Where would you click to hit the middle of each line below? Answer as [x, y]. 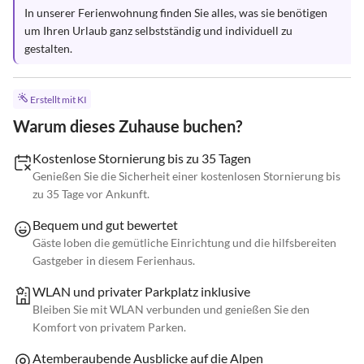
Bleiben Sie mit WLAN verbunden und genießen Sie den [171, 310]
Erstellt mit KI [58, 100]
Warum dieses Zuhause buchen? [128, 126]
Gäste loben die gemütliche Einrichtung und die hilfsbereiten [184, 243]
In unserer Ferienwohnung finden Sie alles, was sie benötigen [177, 13]
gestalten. [48, 48]
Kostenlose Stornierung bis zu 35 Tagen [142, 158]
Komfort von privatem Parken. [109, 327]
